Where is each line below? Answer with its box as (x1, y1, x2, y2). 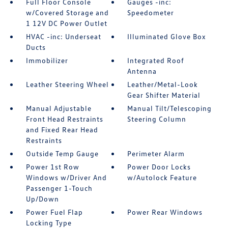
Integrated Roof (127, 56, 185, 65)
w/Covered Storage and (25, 8, 109, 17)
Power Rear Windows (127, 208, 203, 217)
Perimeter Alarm (127, 149, 185, 158)
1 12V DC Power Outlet (25, 19, 107, 28)
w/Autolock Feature (127, 173, 197, 182)
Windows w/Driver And (25, 173, 107, 182)
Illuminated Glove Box (127, 32, 207, 41)
